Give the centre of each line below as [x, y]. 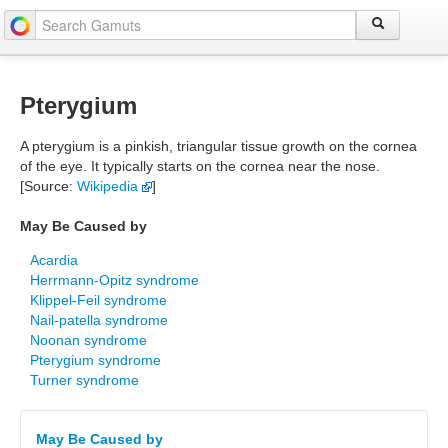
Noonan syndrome [88, 340]
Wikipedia [109, 186]
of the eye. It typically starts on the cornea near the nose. [200, 166]
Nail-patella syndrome [99, 320]
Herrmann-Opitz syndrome [114, 280]
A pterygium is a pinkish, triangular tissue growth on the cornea [218, 146]
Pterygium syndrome [95, 360]
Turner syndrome [84, 380]
